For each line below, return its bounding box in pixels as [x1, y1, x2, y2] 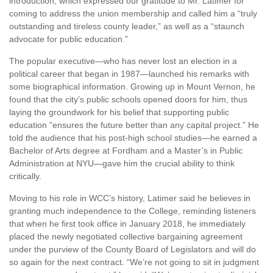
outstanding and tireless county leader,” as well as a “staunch [9, 21, 244, 32]
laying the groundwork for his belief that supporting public [9, 107, 229, 118]
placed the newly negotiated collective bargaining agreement [9, 232, 243, 242]
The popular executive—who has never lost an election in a [9, 56, 237, 66]
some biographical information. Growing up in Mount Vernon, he [9, 82, 255, 92]
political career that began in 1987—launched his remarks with [9, 69, 249, 79]
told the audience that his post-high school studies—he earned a [9, 133, 257, 143]
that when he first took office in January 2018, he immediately [9, 219, 246, 229]
